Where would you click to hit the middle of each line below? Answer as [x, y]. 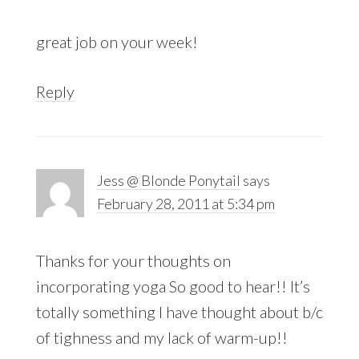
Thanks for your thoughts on [133, 260]
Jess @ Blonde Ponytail [168, 180]
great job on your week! [117, 41]
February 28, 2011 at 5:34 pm [186, 203]
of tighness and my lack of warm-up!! [161, 337]
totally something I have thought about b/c [179, 311]
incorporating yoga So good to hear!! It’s [173, 286]
